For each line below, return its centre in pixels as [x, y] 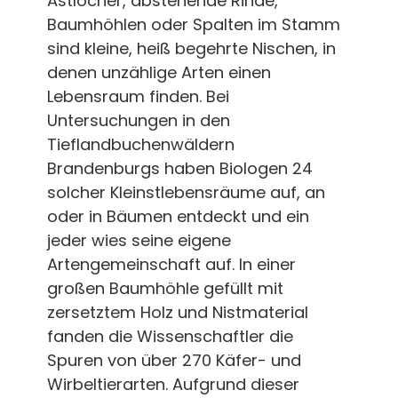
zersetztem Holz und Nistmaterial [177, 312]
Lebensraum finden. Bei [138, 96]
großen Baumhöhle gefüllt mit [165, 288]
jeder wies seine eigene [139, 240]
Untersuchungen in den [138, 120]
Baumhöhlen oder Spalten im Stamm [193, 24]
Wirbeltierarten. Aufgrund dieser [173, 384]
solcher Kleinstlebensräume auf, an [186, 192]
